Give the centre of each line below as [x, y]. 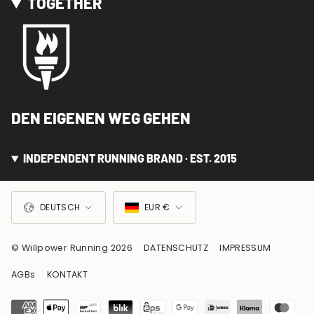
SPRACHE [50, 195]
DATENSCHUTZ [176, 248]
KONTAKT [67, 275]
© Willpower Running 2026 [72, 248]
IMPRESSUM [245, 248]
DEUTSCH [60, 207]
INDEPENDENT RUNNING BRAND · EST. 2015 [130, 158]
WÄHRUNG [154, 195]
